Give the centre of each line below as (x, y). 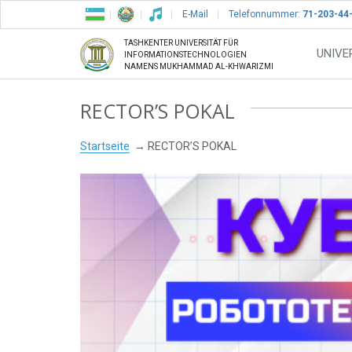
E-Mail (195, 14)
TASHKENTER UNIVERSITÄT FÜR (181, 43)
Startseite (105, 147)
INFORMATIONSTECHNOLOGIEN (185, 55)
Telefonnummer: (264, 14)
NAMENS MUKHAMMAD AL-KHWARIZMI (199, 67)
